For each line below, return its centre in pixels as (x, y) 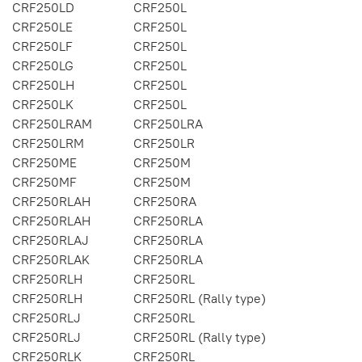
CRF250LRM (48, 143)
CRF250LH (43, 84)
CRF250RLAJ (51, 240)
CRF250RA (165, 201)
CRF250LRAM (52, 123)
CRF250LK (43, 104)
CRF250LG (43, 65)
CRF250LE (42, 26)
